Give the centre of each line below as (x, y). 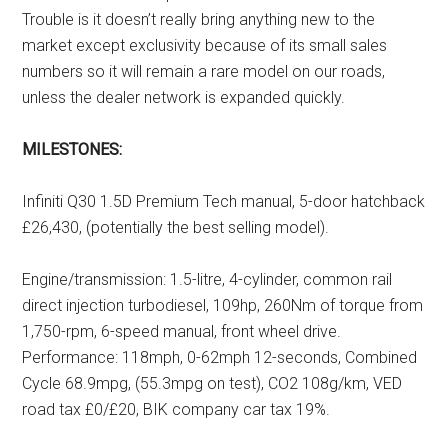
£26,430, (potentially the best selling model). (176, 227)
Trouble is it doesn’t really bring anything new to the (199, 19)
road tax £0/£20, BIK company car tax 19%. (176, 409)
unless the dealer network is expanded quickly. (184, 97)
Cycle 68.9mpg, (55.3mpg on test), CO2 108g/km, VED (212, 383)
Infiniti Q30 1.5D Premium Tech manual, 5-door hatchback (224, 201)
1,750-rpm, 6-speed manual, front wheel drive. (182, 331)
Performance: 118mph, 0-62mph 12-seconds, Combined (220, 357)
